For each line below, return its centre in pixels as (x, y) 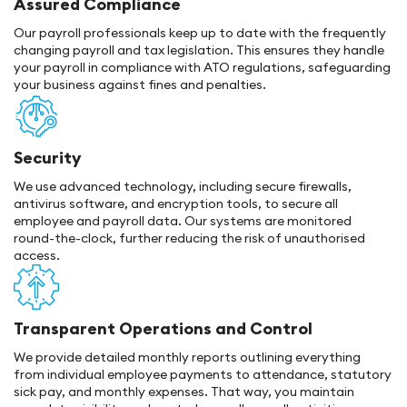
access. (37, 255)
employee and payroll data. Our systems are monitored (183, 221)
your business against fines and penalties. (140, 84)
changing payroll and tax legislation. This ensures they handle (199, 50)
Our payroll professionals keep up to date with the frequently (200, 33)
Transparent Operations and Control (163, 328)
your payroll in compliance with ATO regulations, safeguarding (202, 67)
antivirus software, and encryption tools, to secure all (176, 203)
